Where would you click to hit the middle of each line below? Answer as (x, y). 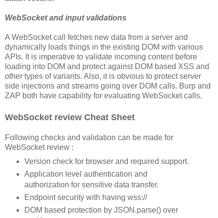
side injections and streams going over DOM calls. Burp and (108, 86)
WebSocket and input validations (66, 18)
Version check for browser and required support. (106, 161)
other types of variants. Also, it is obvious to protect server (103, 76)
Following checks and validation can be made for (89, 137)
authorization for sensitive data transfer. (91, 184)
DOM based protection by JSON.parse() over (101, 210)
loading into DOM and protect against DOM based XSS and (107, 66)
